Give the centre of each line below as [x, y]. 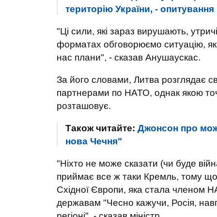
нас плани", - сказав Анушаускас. [129, 57]
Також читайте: [101, 128]
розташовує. [84, 106]
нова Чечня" [94, 141]
